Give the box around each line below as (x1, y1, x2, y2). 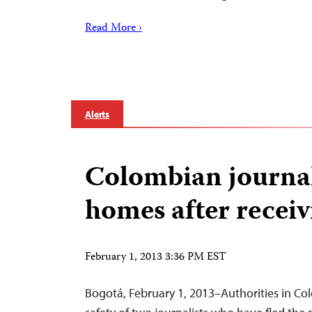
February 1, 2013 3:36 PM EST (85, 249, 226, 267)
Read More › (85, 19, 142, 38)
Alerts (85, 108, 110, 120)
